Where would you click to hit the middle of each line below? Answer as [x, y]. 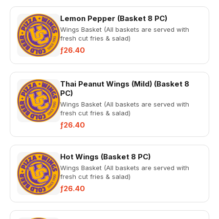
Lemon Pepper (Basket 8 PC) [114, 18]
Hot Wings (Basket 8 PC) [105, 157]
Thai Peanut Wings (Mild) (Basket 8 [125, 84]
